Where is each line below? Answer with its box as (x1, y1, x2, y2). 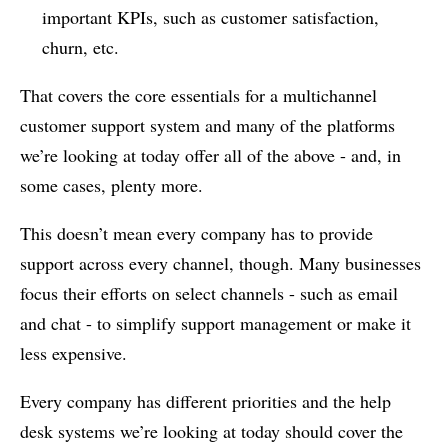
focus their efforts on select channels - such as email (20, 280, 398, 305)
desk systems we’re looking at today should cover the (20, 418, 403, 443)
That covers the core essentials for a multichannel (20, 82, 377, 107)
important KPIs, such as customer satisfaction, (41, 4, 379, 29)
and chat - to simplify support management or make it (20, 310, 411, 335)
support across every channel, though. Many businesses (20, 250, 421, 275)
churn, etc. (41, 34, 119, 59)
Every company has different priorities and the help (20, 388, 391, 413)
